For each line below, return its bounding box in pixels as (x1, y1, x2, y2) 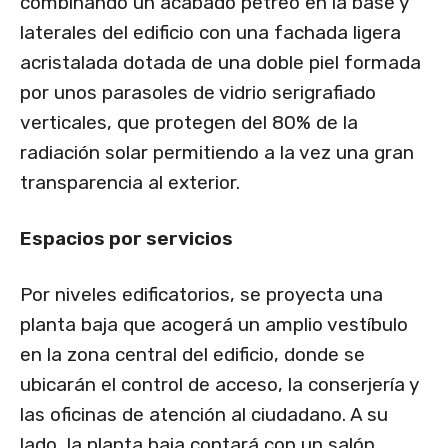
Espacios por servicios (20, 227, 233, 251)
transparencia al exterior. (20, 171, 240, 195)
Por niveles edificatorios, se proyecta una (20, 283, 383, 307)
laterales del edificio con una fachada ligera (20, 21, 401, 45)
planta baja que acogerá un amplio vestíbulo (20, 313, 408, 337)
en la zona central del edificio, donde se (20, 343, 365, 367)
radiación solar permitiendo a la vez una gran (20, 141, 414, 165)
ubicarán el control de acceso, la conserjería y (20, 373, 418, 397)
